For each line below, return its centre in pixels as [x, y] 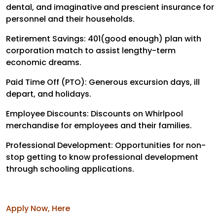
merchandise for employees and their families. [99, 126]
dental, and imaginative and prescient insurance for [110, 7]
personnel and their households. [70, 19]
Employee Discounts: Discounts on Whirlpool [94, 114]
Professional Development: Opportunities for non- [106, 146]
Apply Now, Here [38, 209]
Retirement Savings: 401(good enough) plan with [104, 39]
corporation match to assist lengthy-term [91, 51]
